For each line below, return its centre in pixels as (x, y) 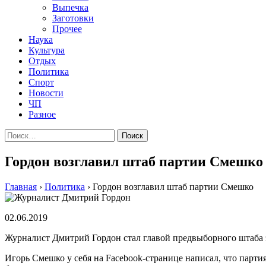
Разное (42, 114)
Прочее (67, 29)
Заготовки (73, 18)
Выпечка (70, 7)
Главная (21, 186)
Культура (47, 50)
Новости (46, 93)
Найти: (18, 134)
